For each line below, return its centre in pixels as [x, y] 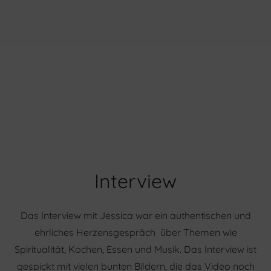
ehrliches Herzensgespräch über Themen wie [135, 233]
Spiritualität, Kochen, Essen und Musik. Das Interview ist [135, 250]
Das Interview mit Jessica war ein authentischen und [135, 216]
